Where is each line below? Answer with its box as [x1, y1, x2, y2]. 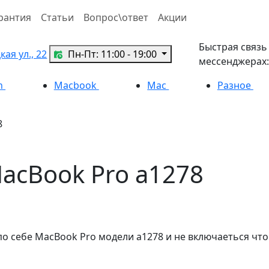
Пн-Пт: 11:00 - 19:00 [65, 47, 159, 61]
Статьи [41, 10, 74, 24]
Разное [217, 78, 253, 92]
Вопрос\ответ [83, 10, 148, 24]
